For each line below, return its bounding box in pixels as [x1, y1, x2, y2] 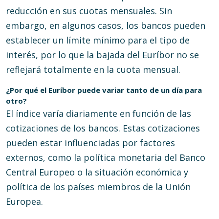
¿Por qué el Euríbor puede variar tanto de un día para [6, 85, 202, 95]
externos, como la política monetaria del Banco [6, 152, 205, 163]
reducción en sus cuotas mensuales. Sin [6, 5, 172, 17]
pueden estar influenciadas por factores [6, 137, 175, 149]
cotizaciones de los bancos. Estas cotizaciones [6, 122, 200, 134]
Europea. [6, 196, 43, 207]
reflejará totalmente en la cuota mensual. [6, 64, 180, 75]
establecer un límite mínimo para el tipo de [6, 34, 190, 46]
